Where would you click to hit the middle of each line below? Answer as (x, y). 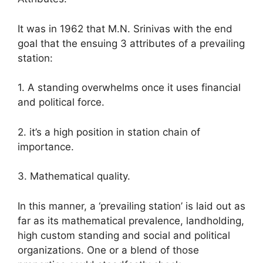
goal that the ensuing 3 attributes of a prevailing (131, 43)
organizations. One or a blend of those (108, 250)
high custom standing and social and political (124, 235)
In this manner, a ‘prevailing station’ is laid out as (131, 206)
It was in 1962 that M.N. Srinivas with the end (125, 28)
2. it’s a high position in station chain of (109, 132)
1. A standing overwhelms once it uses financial (129, 88)
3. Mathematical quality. (74, 176)
